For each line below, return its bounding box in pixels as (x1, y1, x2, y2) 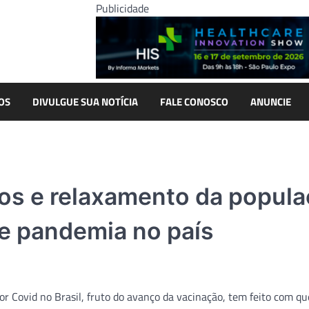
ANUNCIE (250, 93, 291, 110)
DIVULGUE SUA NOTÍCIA (32, 93, 138, 110)
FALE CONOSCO (160, 93, 228, 110)
